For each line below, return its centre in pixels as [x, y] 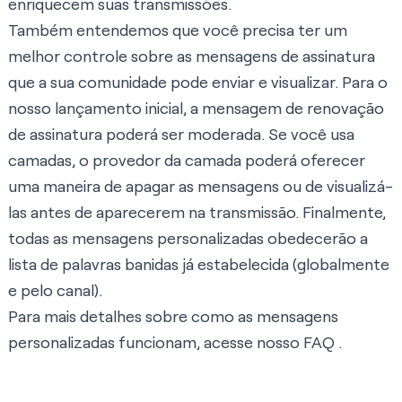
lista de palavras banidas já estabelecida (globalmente [199, 264]
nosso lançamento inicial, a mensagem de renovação [196, 108]
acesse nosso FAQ [269, 342]
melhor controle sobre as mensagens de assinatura [192, 56]
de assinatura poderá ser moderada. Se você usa [181, 134]
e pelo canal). [55, 290]
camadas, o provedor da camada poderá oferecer [187, 160]
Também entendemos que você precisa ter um [178, 30]
